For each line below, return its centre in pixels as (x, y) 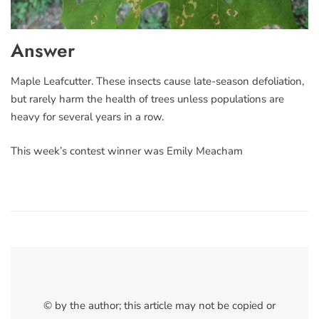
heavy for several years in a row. (87, 117)
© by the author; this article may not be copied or (159, 306)
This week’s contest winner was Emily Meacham (127, 151)
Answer (43, 51)
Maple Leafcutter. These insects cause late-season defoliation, (157, 82)
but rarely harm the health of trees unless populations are (147, 99)
